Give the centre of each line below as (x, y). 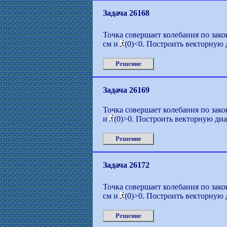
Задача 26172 (126, 165)
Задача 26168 (126, 13)
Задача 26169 (126, 90)
